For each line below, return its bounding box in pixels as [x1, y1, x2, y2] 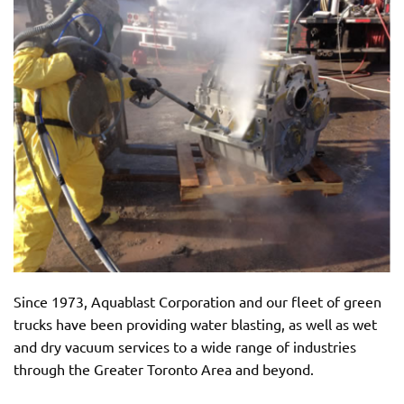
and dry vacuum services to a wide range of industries [14, 336, 356, 355]
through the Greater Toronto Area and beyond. [14, 359, 314, 378]
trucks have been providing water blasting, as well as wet [14, 314, 377, 333]
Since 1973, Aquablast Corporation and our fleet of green [14, 291, 381, 310]
